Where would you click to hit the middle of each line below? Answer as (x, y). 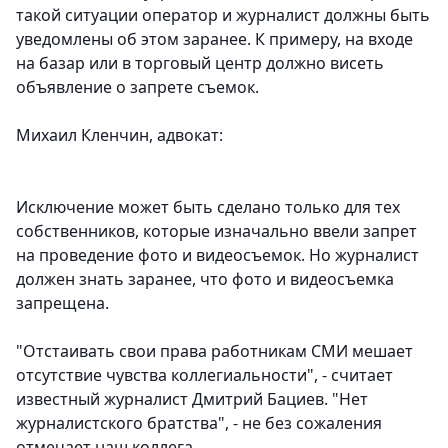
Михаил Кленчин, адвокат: (119, 135)
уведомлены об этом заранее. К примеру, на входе (214, 39)
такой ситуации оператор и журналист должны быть (223, 15)
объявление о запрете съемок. (137, 87)
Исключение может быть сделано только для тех (208, 207)
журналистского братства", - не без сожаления (199, 423)
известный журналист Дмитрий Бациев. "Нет (192, 399)
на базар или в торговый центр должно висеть (200, 63)
